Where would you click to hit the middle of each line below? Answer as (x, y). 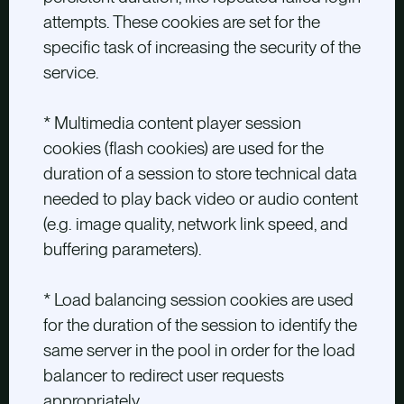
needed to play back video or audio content (200, 199)
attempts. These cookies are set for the (181, 23)
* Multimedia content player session (172, 124)
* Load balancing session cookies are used (198, 300)
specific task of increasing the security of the (202, 48)
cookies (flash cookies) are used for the (183, 149)
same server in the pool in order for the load (199, 351)
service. (71, 73)
